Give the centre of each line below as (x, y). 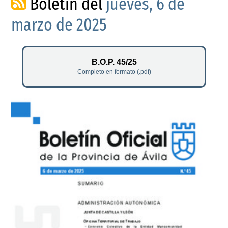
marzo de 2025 (59, 25)
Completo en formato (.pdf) (114, 72)
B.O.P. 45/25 (114, 62)
